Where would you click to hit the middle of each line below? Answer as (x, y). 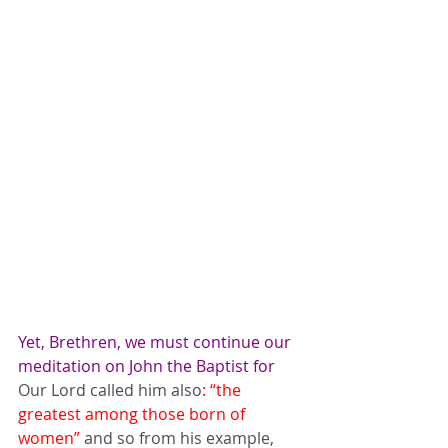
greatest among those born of (133, 413)
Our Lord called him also (110, 389)
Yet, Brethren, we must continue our (156, 341)
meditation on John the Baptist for (148, 365)
